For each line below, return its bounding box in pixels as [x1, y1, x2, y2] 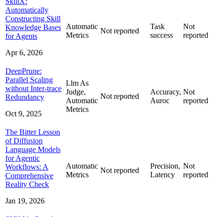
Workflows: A [5, 162, 48, 171]
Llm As [66, 78, 89, 87]
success [150, 31, 173, 39]
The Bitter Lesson [5, 127, 60, 136]
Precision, [150, 161, 180, 170]
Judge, [66, 87, 86, 96]
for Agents [5, 31, 37, 40]
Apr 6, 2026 [5, 48, 43, 57]
